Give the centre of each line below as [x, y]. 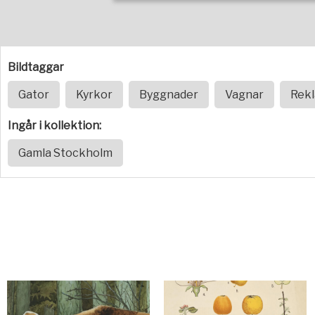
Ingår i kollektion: [54, 126]
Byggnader [169, 95]
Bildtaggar [36, 67]
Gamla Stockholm [65, 153]
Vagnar [244, 95]
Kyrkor [94, 95]
